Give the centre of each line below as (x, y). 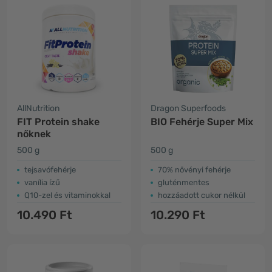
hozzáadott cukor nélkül (202, 195)
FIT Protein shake (58, 122)
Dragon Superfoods (188, 108)
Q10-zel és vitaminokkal (67, 195)
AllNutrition (38, 108)
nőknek (34, 134)
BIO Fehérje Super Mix (202, 122)
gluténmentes (184, 182)
